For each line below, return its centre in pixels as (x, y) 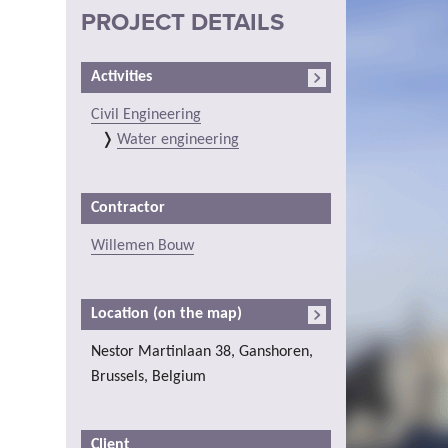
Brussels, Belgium (148, 376)
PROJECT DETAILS (182, 22)
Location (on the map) (166, 313)
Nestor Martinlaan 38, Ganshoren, (202, 351)
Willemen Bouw (142, 245)
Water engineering (178, 139)
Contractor (128, 207)
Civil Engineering (146, 114)
